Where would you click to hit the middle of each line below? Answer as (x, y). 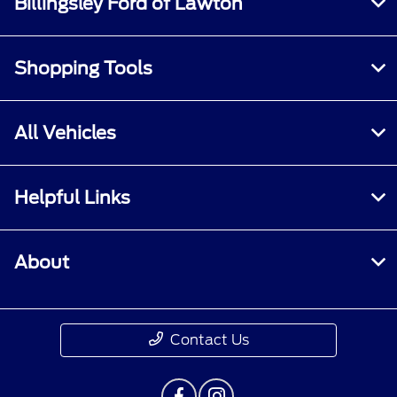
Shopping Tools (83, 68)
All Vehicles (65, 132)
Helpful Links (72, 197)
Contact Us (209, 339)
